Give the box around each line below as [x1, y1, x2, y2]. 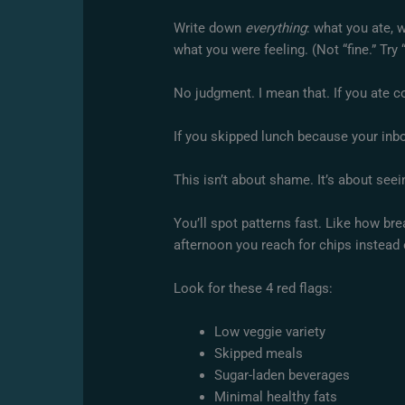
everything [245, 19, 307, 36]
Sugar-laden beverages [214, 366, 351, 383]
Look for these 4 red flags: [174, 279, 334, 297]
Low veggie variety [214, 323, 326, 340]
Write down [174, 19, 246, 36]
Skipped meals [214, 344, 304, 362]
